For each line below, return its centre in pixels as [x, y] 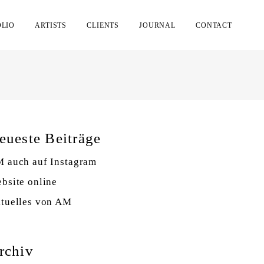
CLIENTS [103, 25]
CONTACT [214, 25]
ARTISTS [51, 25]
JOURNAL [158, 25]
